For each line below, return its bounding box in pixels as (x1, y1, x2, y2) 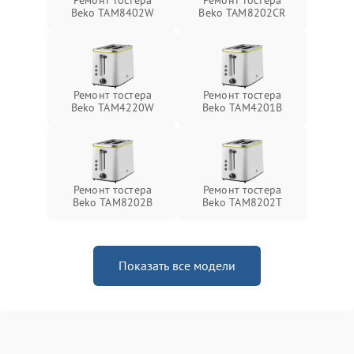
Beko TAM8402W (70, 6, 155, 21)
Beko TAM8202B (72, 195, 153, 210)
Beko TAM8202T (201, 195, 283, 210)
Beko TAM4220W (70, 100, 155, 115)
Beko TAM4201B (201, 100, 283, 115)
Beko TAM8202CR (198, 6, 286, 21)
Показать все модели (119, 258, 235, 274)
